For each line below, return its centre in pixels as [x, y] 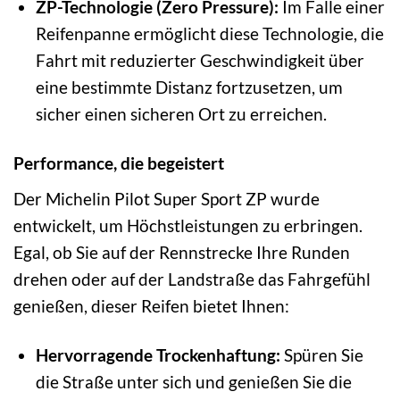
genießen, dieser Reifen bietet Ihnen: [151, 305]
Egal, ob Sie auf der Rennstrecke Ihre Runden [182, 252]
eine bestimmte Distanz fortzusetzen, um [189, 87]
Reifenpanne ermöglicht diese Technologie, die [209, 34]
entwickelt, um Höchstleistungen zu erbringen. [188, 225]
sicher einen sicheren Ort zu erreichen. [181, 114]
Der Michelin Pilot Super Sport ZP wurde [167, 198]
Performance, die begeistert [119, 162]
